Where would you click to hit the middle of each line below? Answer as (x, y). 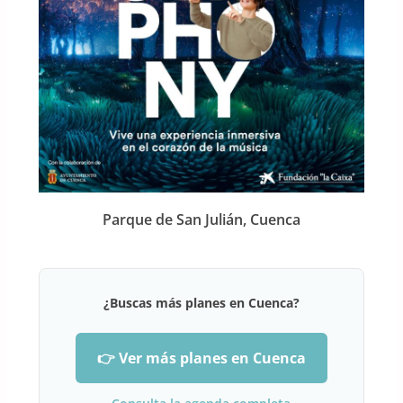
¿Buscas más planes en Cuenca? (201, 303)
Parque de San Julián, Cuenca (201, 220)
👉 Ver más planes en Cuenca (201, 358)
